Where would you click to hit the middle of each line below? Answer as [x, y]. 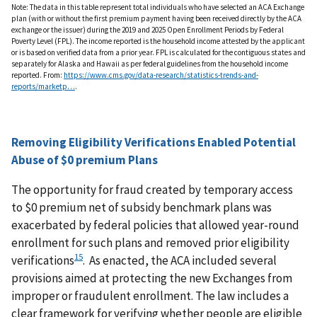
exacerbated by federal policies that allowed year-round [155, 225]
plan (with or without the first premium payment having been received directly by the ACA [156, 18]
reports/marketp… [43, 86]
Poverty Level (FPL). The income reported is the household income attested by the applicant [158, 41]
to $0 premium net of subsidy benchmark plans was [142, 207]
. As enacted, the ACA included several [180, 260]
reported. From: [38, 75]
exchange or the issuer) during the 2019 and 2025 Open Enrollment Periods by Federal [148, 29]
